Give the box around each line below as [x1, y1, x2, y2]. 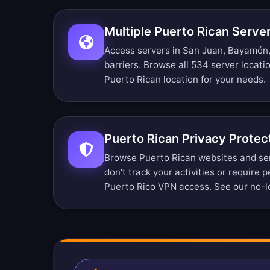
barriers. [104, 59, 143, 71]
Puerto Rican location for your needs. [104, 74, 266, 85]
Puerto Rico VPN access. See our [104, 181, 250, 192]
